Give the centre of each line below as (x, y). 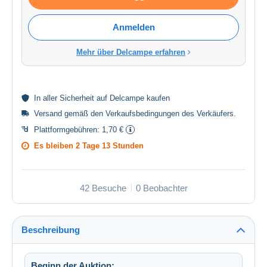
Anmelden (133, 27)
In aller (47, 98)
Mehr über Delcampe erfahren (131, 52)
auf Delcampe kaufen (132, 98)
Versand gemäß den (70, 113)
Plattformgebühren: (68, 129)
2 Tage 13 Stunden (110, 145)
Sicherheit (77, 98)
